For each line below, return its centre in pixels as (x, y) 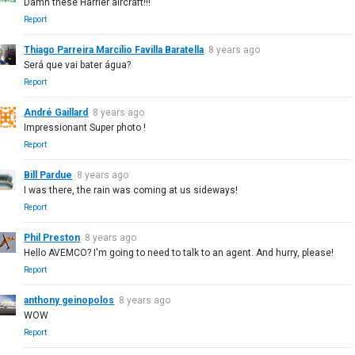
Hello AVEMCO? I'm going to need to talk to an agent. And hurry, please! (179, 252)
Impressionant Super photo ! (85, 127)
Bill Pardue (48, 175)
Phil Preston (52, 237)
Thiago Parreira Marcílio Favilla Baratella (114, 50)
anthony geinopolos (69, 300)
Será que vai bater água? (78, 65)
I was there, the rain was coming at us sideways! (131, 190)
